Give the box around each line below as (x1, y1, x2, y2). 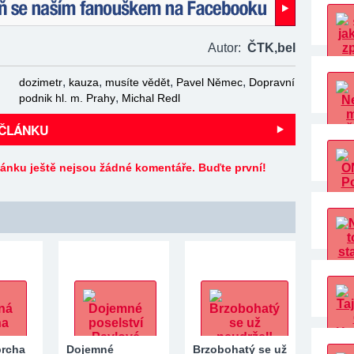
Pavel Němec (176, 76, 243, 88)
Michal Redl (122, 92, 180, 104)
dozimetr (19, 76, 62, 88)
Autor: (208, 41, 247, 55)
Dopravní (249, 76, 295, 88)
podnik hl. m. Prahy (19, 92, 115, 104)
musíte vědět (105, 76, 170, 88)
